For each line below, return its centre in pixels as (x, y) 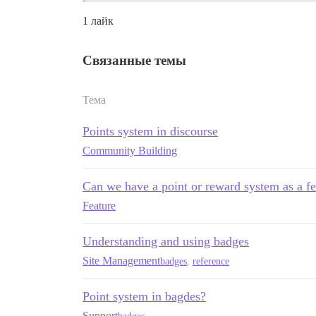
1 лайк (98, 21)
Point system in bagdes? (144, 297)
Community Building (130, 151)
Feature (99, 206)
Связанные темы (134, 61)
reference (211, 261)
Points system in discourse (150, 132)
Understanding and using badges (166, 242)
